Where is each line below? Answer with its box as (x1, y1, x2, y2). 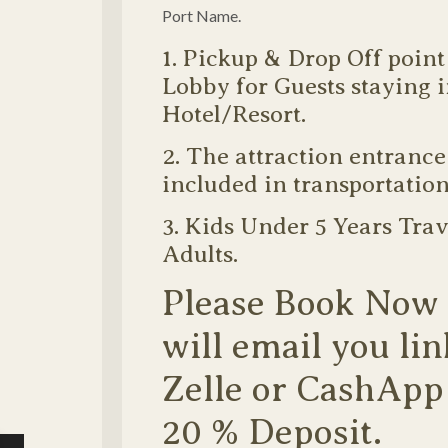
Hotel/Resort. (162, 100, 306, 127)
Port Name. (162, 5, 241, 25)
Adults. (162, 240, 238, 267)
